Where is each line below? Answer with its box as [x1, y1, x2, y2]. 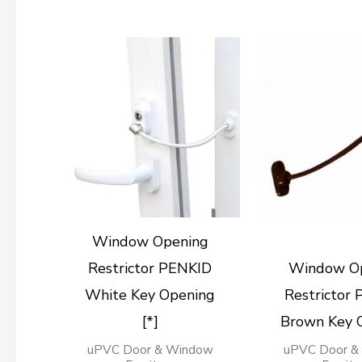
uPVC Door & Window [86, 342, 213, 359]
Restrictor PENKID [88, 259, 213, 279]
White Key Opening [85, 285, 216, 305]
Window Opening [91, 232, 208, 252]
